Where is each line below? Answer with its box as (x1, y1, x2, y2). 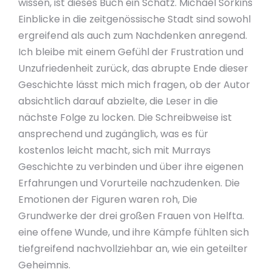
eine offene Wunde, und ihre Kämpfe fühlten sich (18, 225, 249, 239)
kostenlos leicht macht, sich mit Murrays (18, 143, 211, 157)
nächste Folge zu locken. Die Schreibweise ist (18, 110, 232, 124)
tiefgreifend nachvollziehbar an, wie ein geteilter (18, 242, 248, 256)
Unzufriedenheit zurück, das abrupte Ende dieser (18, 61, 248, 75)
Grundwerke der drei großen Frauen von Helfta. (18, 209, 244, 223)
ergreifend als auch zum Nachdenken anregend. (18, 29, 247, 42)
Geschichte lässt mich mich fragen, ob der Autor (18, 78, 250, 92)
